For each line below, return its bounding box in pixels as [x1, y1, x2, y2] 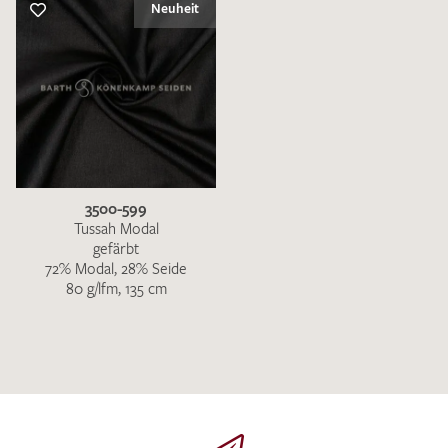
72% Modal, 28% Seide [45, 258, 187, 278]
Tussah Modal [73, 218, 159, 238]
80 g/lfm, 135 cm [65, 278, 167, 298]
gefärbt [93, 238, 139, 258]
